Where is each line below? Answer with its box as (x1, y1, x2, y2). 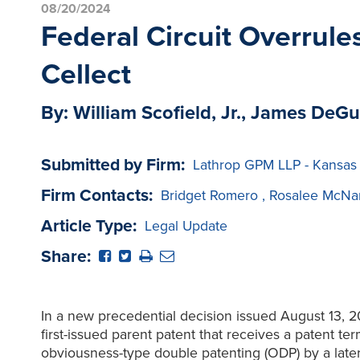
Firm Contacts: (40, 184, 153, 206)
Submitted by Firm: (40, 153, 185, 175)
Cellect (40, 56, 131, 92)
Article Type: (40, 215, 137, 236)
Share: (40, 245, 91, 267)
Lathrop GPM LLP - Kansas (192, 156, 357, 174)
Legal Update (144, 217, 227, 235)
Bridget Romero (160, 186, 258, 204)
